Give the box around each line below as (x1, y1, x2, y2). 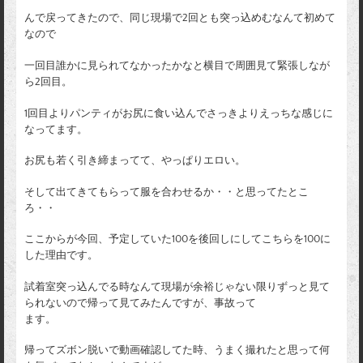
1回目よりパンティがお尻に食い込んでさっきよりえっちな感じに (24, 107, 333, 119)
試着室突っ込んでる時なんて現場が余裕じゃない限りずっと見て (24, 280, 330, 293)
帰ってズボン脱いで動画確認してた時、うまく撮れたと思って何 (24, 344, 330, 357)
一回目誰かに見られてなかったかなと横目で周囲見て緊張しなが (24, 59, 330, 71)
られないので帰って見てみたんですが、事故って (24, 297, 256, 309)
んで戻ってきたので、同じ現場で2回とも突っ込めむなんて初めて (24, 12, 335, 24)
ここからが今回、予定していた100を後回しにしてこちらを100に (24, 233, 331, 246)
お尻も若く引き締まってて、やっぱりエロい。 (24, 155, 246, 167)
